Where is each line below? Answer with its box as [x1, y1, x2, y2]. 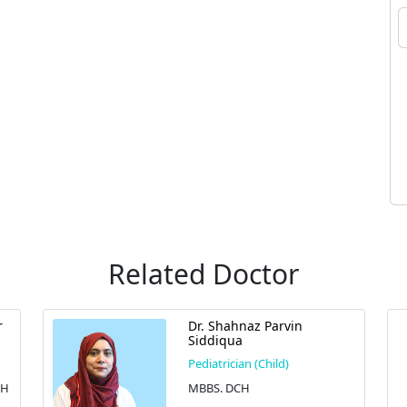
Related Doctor [108, 255, 299, 293]
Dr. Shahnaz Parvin [187, 317, 303, 335]
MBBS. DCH [187, 380, 250, 397]
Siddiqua [187, 332, 243, 350]
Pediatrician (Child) [187, 355, 289, 372]
